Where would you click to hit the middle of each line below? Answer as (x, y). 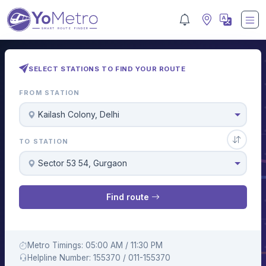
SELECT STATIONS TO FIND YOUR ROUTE (107, 69)
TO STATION (44, 142)
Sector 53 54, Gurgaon (83, 163)
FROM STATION (50, 93)
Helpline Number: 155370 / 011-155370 (99, 257)
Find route (129, 197)
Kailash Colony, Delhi (79, 115)
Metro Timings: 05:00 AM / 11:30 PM (95, 245)
